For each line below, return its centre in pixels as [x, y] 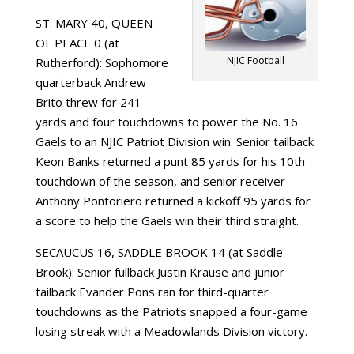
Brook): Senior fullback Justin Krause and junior [160, 272]
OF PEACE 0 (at [77, 43]
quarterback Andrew [90, 82]
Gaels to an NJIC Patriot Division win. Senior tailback [174, 141]
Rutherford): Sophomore [102, 62]
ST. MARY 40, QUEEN [94, 23]
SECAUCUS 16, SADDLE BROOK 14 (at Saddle [159, 252]
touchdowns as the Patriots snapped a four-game [171, 311]
